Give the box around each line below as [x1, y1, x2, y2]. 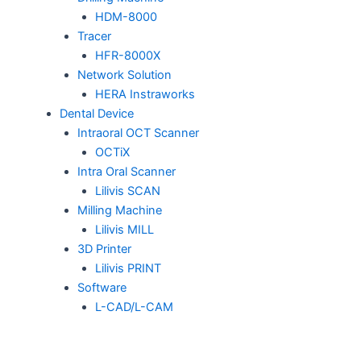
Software [77, 280, 127, 295]
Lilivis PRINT [94, 260, 161, 276]
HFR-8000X [94, 48, 160, 63]
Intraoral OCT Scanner [77, 125, 199, 140]
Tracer [77, 28, 111, 44]
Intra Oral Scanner [77, 164, 176, 179]
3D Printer [77, 241, 131, 256]
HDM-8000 [94, 9, 157, 24]
